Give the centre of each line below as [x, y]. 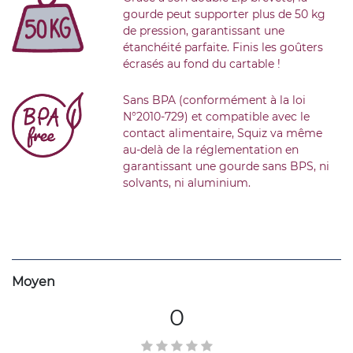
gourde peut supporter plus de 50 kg [224, 14]
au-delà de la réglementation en [210, 149]
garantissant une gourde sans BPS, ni [226, 166]
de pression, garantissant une [203, 30]
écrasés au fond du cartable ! [201, 63]
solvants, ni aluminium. [186, 182]
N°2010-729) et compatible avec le [216, 116]
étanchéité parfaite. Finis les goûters [223, 47]
